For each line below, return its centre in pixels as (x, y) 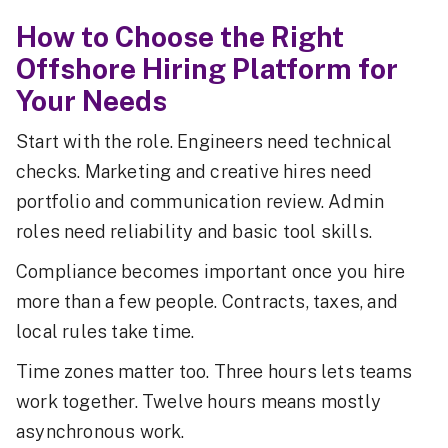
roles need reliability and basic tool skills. (194, 231)
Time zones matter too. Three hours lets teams (214, 371)
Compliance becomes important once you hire (211, 271)
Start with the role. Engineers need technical (204, 141)
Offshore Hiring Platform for (207, 68)
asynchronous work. (100, 431)
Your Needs (91, 100)
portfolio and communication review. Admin (200, 201)
